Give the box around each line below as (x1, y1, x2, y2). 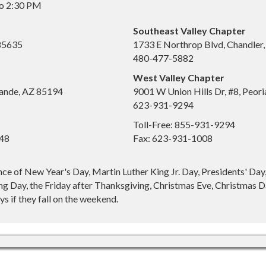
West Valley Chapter (133, 71, 224, 83)
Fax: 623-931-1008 (133, 132, 213, 144)
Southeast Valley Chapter (133, 24, 246, 36)
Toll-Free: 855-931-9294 (133, 118, 235, 130)
